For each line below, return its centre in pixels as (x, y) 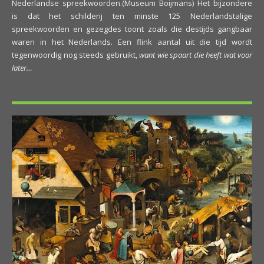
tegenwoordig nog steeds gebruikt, (75, 55)
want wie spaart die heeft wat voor (196, 55)
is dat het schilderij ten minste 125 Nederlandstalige (132, 16)
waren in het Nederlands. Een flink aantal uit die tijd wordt (132, 42)
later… (22, 68)
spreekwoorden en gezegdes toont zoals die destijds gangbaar (132, 29)
